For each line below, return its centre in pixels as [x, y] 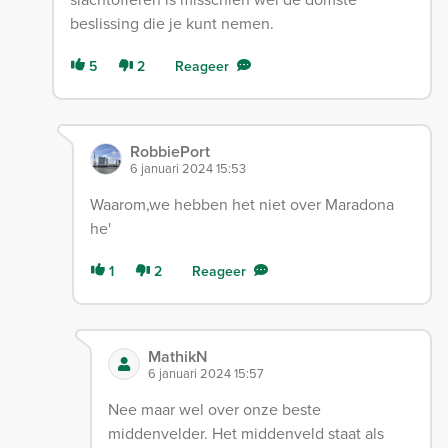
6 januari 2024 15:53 [187, 167]
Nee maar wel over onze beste [215, 408]
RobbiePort [169, 151]
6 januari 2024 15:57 [206, 372]
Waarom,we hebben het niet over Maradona [241, 203]
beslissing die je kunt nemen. [171, 22]
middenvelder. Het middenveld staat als [246, 432]
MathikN [178, 356]
